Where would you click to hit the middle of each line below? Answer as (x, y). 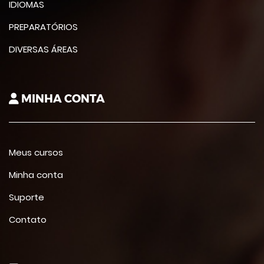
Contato (28, 220)
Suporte (27, 197)
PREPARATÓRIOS (43, 27)
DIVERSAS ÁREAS (43, 49)
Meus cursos (36, 152)
